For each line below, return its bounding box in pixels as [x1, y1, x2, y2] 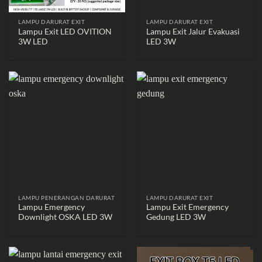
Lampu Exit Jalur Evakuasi [146, 26, 240, 36]
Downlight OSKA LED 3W [18, 212, 113, 222]
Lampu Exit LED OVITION [18, 26, 112, 36]
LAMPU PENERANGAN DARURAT [18, 194, 115, 201]
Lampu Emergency [18, 202, 85, 212]
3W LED [18, 36, 49, 46]
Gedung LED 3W [146, 212, 206, 222]
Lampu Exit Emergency [146, 202, 229, 212]
